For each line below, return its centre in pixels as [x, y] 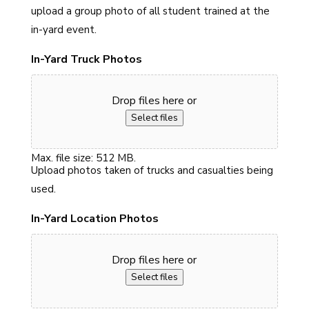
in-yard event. [63, 30]
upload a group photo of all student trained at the [150, 11]
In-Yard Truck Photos [86, 60]
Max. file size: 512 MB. [83, 158]
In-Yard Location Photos [94, 219]
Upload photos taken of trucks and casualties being [152, 171]
